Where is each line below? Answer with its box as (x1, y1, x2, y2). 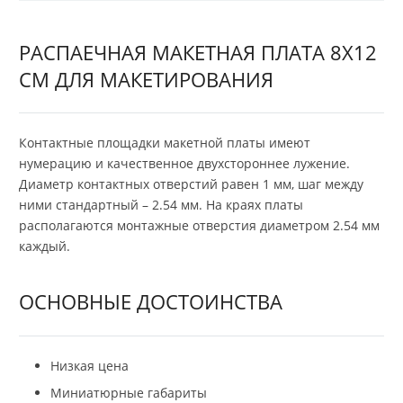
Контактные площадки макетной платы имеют (19, 134, 310, 152)
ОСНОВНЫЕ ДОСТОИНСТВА (19, 288, 282, 316)
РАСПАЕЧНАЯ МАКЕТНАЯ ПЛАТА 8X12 (19, 38, 377, 66)
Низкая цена (50, 357, 129, 375)
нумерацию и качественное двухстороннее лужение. (19, 155, 350, 173)
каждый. (19, 237, 70, 255)
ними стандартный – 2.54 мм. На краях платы (19, 196, 303, 214)
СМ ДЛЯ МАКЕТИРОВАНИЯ (19, 65, 273, 93)
